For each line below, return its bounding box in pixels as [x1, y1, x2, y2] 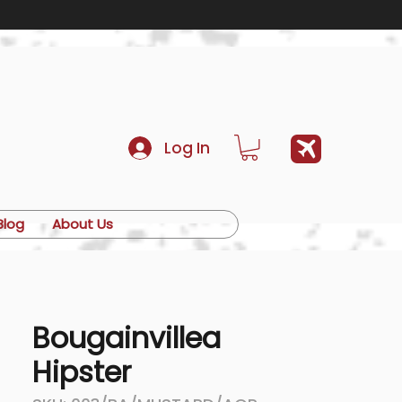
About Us [51, 214, 113, 233]
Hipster [32, 352, 131, 392]
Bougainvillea [32, 318, 221, 358]
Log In [164, 136, 210, 159]
